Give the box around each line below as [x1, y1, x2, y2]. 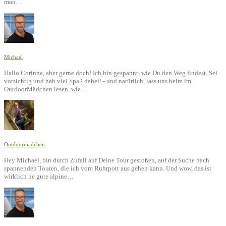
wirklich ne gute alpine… [4, 173, 74, 181]
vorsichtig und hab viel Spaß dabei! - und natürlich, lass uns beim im [4, 77, 191, 85]
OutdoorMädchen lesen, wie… [4, 85, 87, 93]
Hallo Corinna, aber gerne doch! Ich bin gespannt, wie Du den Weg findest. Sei [4, 69, 217, 77]
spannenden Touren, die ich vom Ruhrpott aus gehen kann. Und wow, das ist [4, 164, 211, 173]
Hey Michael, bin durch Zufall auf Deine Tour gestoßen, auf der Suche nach [4, 156, 209, 164]
